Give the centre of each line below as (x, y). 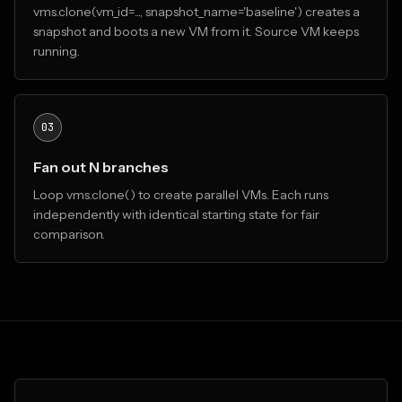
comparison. (69, 234)
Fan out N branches (101, 167)
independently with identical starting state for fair (176, 214)
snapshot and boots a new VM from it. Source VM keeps (196, 31)
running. (57, 51)
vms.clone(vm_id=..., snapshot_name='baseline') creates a (197, 12)
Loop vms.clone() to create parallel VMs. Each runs (181, 195)
